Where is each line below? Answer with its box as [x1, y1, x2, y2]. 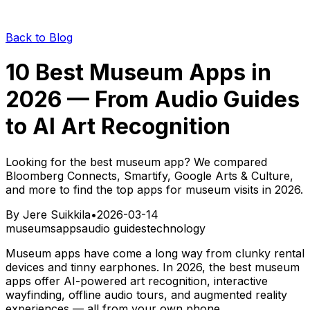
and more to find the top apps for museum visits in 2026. [6, 182, 303, 197]
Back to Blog [6, 30, 73, 44]
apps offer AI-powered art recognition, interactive [6, 273, 268, 288]
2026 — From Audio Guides [6, 86, 300, 113]
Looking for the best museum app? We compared [6, 154, 267, 169]
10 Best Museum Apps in [6, 59, 271, 86]
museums [6, 221, 56, 235]
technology [147, 221, 206, 235]
